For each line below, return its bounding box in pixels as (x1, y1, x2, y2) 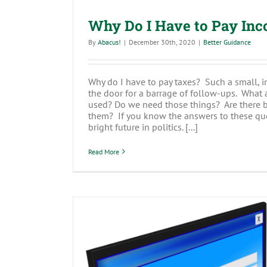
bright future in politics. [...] (88, 120, 198, 133)
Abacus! (98, 37, 121, 46)
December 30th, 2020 (129, 37, 195, 46)
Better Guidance (203, 37, 251, 46)
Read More (88, 147, 119, 156)
